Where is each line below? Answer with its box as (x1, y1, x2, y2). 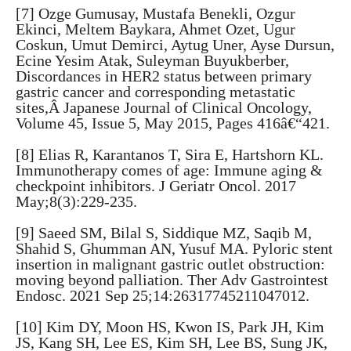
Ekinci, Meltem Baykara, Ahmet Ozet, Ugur (16, 20, 295, 38)
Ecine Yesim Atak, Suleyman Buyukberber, (16, 52, 289, 69)
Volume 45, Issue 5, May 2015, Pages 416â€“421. (16, 114, 330, 132)
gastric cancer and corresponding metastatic (16, 83, 295, 100)
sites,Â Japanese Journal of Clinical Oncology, (16, 99, 312, 116)
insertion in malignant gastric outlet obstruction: (16, 255, 325, 273)
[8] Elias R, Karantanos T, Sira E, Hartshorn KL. (16, 146, 324, 163)
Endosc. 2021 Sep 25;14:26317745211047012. (16, 287, 309, 304)
